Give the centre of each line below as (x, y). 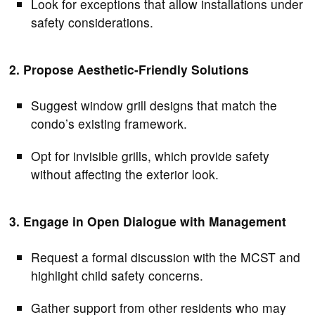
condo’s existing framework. (109, 123)
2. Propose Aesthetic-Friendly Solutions (129, 69)
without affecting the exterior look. (125, 174)
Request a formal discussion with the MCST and (166, 257)
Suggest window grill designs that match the (154, 105)
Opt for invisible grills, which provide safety (150, 155)
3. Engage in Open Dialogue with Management (148, 221)
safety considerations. (92, 22)
